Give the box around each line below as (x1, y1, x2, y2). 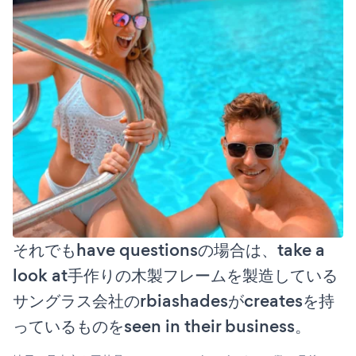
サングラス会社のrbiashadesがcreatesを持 (13, 288, 335, 314)
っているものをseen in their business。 (13, 314, 311, 339)
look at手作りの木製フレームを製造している (13, 263, 338, 288)
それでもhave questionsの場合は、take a (13, 238, 325, 263)
